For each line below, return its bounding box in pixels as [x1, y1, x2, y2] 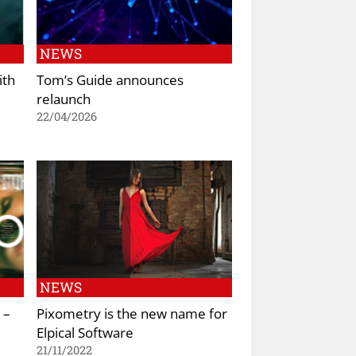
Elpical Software [37, 322, 133, 342]
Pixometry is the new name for [37, 303, 227, 323]
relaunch [37, 89, 91, 109]
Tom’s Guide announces [37, 70, 184, 90]
